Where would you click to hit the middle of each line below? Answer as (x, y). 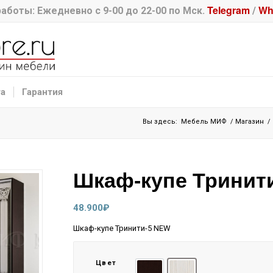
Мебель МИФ (204, 122)
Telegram (229, 10)
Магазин (250, 122)
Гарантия (42, 92)
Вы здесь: (160, 122)
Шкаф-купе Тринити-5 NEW (122, 229)
